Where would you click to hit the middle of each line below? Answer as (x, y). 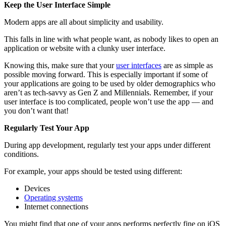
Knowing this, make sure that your (60, 65)
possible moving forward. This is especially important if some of (106, 74)
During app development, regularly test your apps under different (107, 145)
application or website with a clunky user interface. (85, 48)
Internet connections (56, 206)
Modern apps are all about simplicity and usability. (84, 22)
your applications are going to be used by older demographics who (110, 83)
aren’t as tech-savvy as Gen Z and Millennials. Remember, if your (108, 92)
